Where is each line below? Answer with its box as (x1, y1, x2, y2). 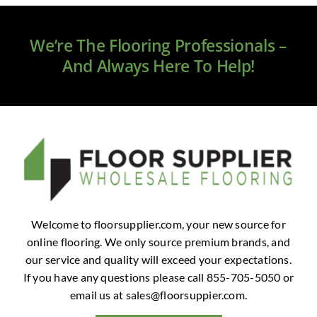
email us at (69, 287, 126, 301)
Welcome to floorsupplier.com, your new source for (31, 217, 286, 231)
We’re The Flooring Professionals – (30, 33, 287, 57)
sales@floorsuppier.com (125, 287, 245, 301)
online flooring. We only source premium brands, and (26, 234, 291, 248)
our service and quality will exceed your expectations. (25, 252, 292, 266)
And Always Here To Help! (62, 54, 255, 77)
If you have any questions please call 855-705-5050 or (23, 270, 294, 284)
